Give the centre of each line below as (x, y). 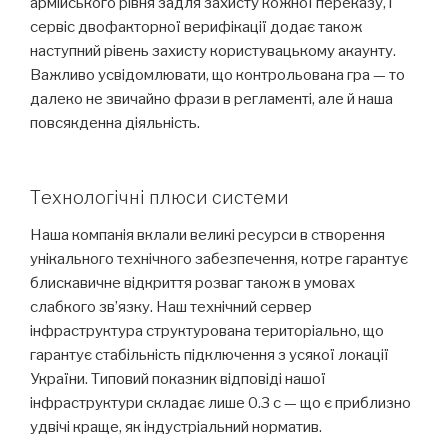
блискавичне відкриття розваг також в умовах (192, 283)
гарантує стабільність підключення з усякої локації (209, 355)
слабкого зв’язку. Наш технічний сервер (171, 307)
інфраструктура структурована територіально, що (207, 331)
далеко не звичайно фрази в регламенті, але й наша (211, 99)
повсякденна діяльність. (115, 123)
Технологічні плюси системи (159, 197)
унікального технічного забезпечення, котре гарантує (219, 259)
